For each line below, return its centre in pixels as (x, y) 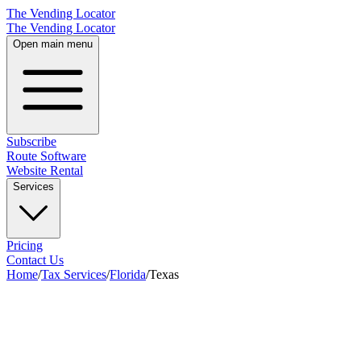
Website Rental (45, 170)
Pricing (25, 245)
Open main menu (53, 44)
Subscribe (31, 141)
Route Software (46, 156)
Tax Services (74, 274)
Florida (128, 274)
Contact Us (35, 260)
